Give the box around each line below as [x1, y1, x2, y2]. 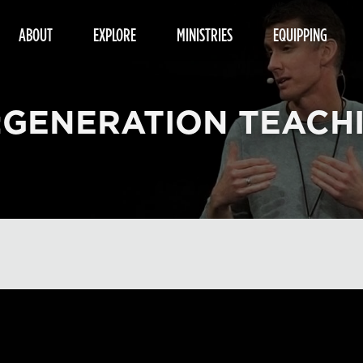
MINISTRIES [177, 22, 233, 47]
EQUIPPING [273, 22, 327, 47]
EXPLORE [93, 22, 136, 47]
